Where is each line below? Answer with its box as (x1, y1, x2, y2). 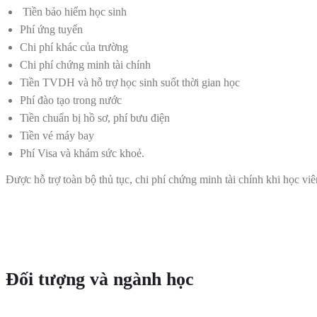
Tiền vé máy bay (20, 129, 94, 142)
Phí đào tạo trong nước (20, 94, 122, 107)
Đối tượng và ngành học (6, 268, 194, 289)
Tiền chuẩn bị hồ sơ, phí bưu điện (20, 112, 170, 125)
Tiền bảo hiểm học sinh (20, 6, 127, 18)
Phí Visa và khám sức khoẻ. (20, 147, 144, 160)
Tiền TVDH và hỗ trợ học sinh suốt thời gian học (20, 76, 240, 89)
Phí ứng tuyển (20, 23, 83, 36)
